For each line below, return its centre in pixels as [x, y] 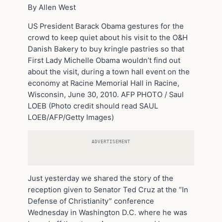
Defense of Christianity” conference [91, 201]
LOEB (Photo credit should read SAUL [93, 106]
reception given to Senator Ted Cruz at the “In [108, 190]
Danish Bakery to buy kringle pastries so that [106, 49]
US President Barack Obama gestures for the [106, 26]
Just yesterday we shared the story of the [101, 178]
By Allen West [52, 7]
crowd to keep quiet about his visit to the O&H [108, 37]
